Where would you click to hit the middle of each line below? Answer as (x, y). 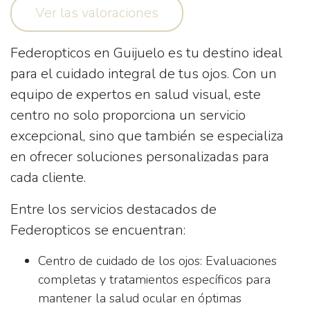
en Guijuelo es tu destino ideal (186, 53)
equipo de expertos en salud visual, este (136, 94)
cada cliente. (48, 177)
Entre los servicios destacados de (113, 209)
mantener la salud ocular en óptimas (140, 298)
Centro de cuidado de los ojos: (120, 261)
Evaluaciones (239, 261)
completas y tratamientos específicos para (154, 280)
